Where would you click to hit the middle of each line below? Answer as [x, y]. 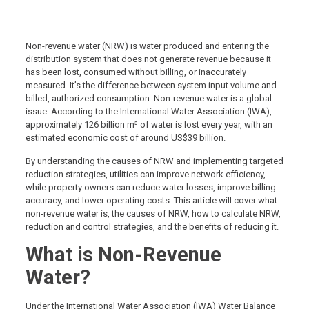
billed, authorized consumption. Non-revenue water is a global [148, 99]
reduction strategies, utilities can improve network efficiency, [145, 175]
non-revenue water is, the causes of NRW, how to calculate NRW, [153, 214]
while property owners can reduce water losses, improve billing [150, 188]
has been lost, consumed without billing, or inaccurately [136, 72]
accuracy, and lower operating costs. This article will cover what [151, 201]
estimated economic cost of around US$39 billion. [125, 138]
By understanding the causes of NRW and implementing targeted [154, 161]
